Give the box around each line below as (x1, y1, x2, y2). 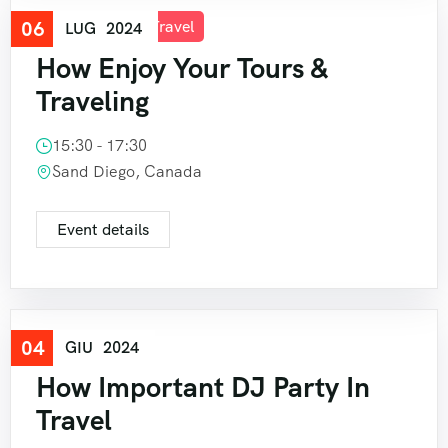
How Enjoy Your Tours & (36, 50, 328, 87)
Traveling (36, 83, 149, 120)
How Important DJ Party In (36, 369, 370, 406)
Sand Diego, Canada (52, 161, 202, 183)
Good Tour (46, 16, 121, 38)
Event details (57, 219, 149, 241)
